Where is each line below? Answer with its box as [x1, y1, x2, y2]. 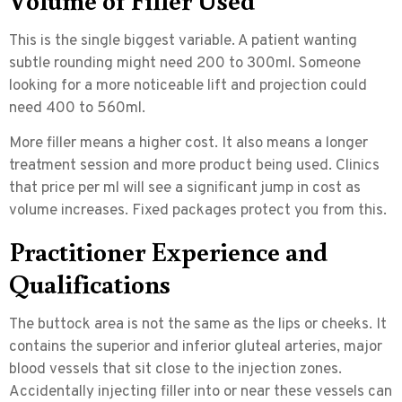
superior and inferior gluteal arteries [96, 337, 336, 358]
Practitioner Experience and [9, 233, 328, 269]
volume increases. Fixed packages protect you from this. [9, 201, 387, 222]
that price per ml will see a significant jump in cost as [9, 179, 361, 199]
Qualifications [9, 266, 170, 301]
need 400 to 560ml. [9, 98, 145, 118]
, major [336, 337, 382, 358]
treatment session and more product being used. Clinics [9, 156, 380, 177]
